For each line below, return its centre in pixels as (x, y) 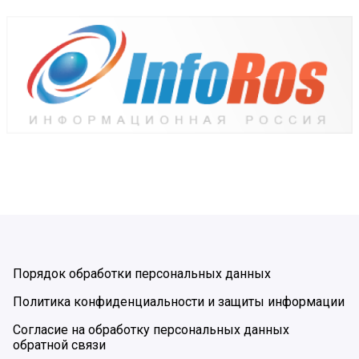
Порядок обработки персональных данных (142, 273)
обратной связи (59, 345)
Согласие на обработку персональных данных (151, 329)
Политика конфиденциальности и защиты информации (179, 301)
